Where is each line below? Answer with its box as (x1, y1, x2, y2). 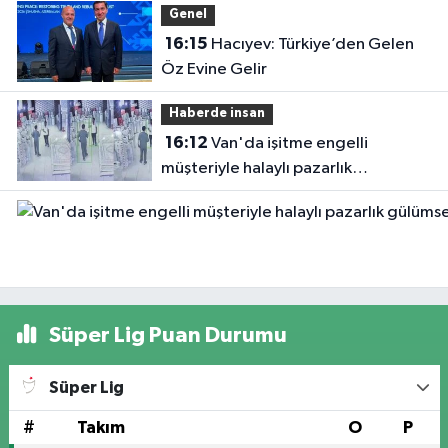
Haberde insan (168, 107, 265, 121)
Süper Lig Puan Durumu (44, 324, 287, 347)
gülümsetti (160, 184, 243, 202)
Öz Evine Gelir (160, 60, 267, 78)
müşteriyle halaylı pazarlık (160, 159, 352, 177)
